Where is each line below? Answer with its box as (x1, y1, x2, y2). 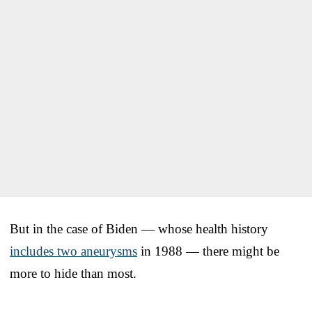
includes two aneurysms (10, 243, 137, 258)
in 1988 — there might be (137, 243, 279, 258)
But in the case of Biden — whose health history (10, 221, 268, 236)
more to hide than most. (10, 265, 136, 281)
